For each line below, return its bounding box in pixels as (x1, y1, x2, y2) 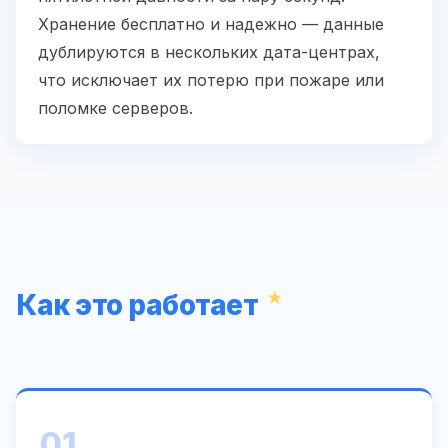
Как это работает (16, 287, 258, 322)
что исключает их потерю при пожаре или (38, 70, 384, 91)
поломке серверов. (38, 98, 193, 119)
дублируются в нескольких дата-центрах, (38, 42, 380, 63)
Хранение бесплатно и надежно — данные (38, 14, 384, 35)
